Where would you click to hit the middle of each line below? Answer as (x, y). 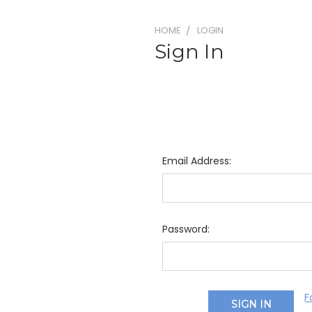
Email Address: (196, 161)
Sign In (189, 51)
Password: (186, 229)
